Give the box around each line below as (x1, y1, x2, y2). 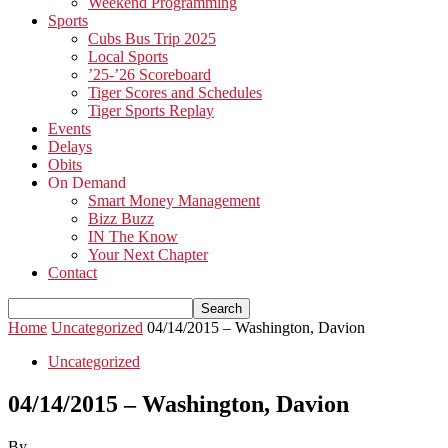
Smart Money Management (88, 192, 260, 209)
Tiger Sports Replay (88, 102, 214, 119)
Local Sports (88, 48, 168, 65)
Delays (48, 138, 92, 155)
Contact (48, 264, 97, 281)
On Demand (48, 174, 126, 191)
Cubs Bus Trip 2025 (88, 30, 216, 47)
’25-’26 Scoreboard (88, 66, 211, 83)
